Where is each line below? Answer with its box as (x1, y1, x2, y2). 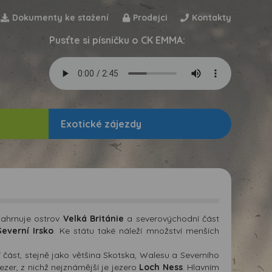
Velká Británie (63, 212, 124, 224)
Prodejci (133, 12, 168, 23)
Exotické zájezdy (61, 117, 142, 130)
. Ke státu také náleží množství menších (53, 225, 220, 236)
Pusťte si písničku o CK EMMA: (49, 34, 185, 46)
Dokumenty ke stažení (12, 12, 109, 23)
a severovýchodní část (124, 212, 220, 224)
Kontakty (192, 12, 231, 23)
